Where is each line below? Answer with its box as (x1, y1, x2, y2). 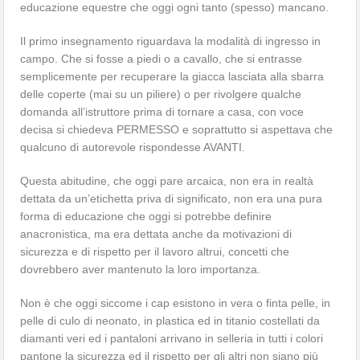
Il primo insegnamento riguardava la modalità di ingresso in (20, 34, 321, 47)
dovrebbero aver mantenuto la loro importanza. (20, 262, 261, 276)
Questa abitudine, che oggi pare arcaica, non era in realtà (20, 174, 314, 187)
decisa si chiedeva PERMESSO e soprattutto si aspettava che (20, 122, 333, 136)
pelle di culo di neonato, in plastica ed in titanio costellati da (20, 313, 321, 327)
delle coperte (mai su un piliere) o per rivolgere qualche (20, 87, 302, 100)
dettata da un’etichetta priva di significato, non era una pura (20, 191, 323, 205)
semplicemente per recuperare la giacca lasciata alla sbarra (20, 69, 325, 83)
